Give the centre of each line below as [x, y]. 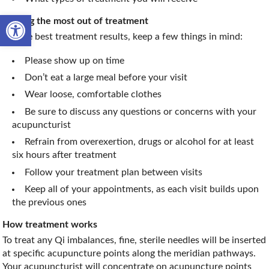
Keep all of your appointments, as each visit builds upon [142, 189]
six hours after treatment [65, 155]
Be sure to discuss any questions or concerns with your [141, 111]
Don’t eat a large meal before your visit [106, 77]
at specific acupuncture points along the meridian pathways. [129, 253]
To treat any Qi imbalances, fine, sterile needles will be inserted [134, 240]
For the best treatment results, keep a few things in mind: [123, 37]
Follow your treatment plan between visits [114, 172]
